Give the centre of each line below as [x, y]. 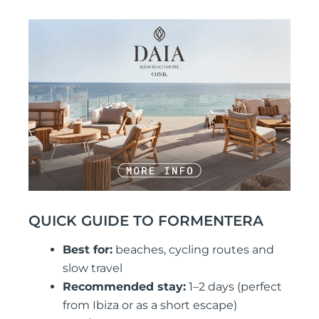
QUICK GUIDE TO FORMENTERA [146, 221]
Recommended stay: [124, 287]
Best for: [88, 250]
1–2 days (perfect [234, 287]
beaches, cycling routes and [193, 250]
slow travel [93, 268]
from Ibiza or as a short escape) [150, 305]
